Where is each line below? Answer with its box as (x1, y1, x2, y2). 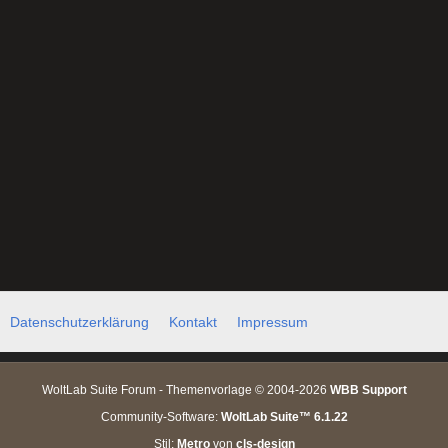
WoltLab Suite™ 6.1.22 (220, 409, 348, 424)
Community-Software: (100, 409, 221, 424)
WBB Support (329, 382, 407, 397)
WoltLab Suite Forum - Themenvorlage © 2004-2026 (41, 382, 330, 397)
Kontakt (169, 313, 217, 330)
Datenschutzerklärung (10, 313, 149, 330)
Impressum (237, 313, 308, 330)
